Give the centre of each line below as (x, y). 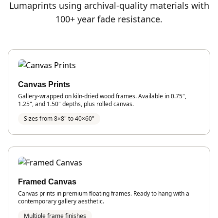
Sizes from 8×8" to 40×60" (59, 118)
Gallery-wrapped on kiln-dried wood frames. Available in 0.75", (102, 96)
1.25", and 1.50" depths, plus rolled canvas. (76, 104)
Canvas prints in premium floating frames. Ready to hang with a (104, 193)
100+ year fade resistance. (109, 19)
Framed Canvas (47, 182)
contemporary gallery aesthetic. (61, 201)
